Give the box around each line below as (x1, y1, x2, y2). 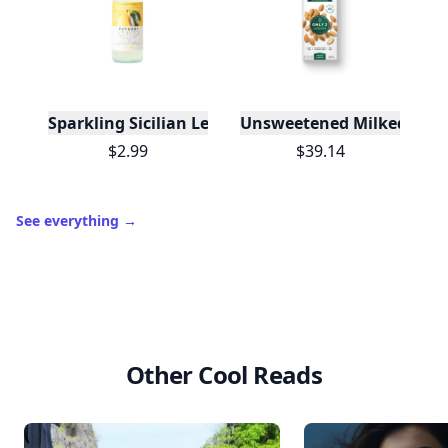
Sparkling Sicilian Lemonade (48, 112, 275, 134)
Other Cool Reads (125, 358, 323, 391)
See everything (16, 211, 123, 230)
